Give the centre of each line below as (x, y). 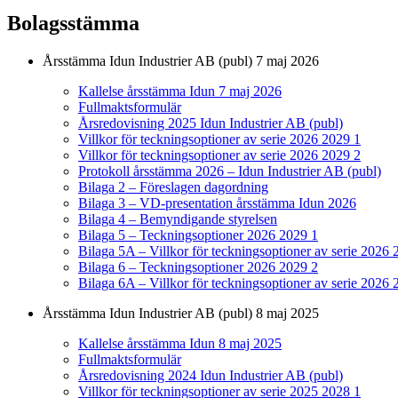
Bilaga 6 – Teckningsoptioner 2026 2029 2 (198, 267)
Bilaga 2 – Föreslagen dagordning (173, 187)
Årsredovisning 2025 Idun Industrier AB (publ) (211, 123)
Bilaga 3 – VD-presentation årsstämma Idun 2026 (217, 203)
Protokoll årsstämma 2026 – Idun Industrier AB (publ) (230, 171)
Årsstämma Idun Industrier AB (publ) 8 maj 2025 (181, 314)
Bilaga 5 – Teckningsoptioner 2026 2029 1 (198, 235)
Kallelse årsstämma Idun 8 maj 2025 (180, 344)
